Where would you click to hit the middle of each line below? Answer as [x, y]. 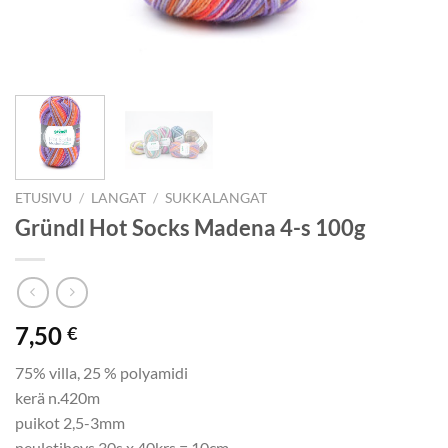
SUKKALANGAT [216, 197]
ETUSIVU [43, 197]
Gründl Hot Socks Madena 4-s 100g [190, 227]
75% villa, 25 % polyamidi [101, 373]
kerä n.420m [57, 398]
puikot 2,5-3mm [70, 423]
